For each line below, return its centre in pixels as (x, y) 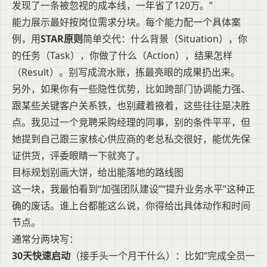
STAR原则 (62, 38)
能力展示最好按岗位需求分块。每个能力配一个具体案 (126, 22)
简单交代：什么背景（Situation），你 (165, 38)
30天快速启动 (41, 255)
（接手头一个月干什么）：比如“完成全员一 (163, 255)
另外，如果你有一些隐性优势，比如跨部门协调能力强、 (131, 89)
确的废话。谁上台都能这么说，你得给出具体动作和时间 (131, 205)
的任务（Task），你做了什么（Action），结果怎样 (122, 55)
